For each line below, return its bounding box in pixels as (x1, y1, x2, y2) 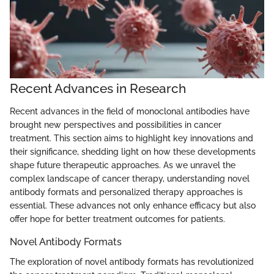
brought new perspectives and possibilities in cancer (10, 120, 221, 130)
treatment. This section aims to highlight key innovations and (10, 133, 253, 144)
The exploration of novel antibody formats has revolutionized (10, 256, 254, 267)
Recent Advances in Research (10, 80, 186, 96)
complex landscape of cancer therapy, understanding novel (10, 174, 250, 184)
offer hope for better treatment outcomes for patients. (10, 214, 225, 224)
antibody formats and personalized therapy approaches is (10, 187, 243, 198)
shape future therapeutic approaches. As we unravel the (10, 160, 235, 171)
